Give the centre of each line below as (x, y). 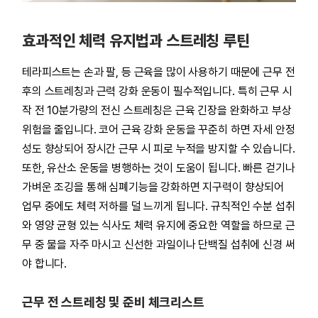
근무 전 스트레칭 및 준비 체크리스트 (113, 302)
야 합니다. (45, 264)
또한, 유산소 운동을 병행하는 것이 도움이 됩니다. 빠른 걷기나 (159, 168)
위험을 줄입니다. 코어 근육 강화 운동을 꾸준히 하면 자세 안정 (159, 130)
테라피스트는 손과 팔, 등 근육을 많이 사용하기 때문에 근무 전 (159, 72)
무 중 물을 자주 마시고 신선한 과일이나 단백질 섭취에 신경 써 (159, 245)
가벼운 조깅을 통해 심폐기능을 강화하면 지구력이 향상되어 (153, 187)
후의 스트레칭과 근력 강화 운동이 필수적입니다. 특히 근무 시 (157, 91)
